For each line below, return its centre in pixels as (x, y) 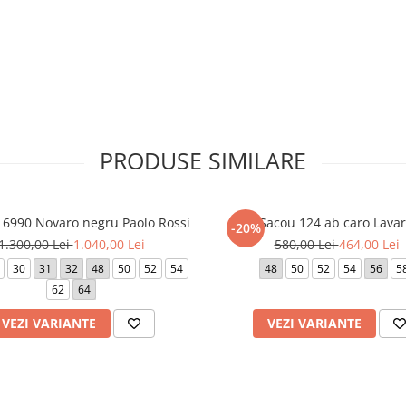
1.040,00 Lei (109, 244)
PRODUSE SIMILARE (203, 160)
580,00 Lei (306, 244)
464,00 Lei (369, 244)
